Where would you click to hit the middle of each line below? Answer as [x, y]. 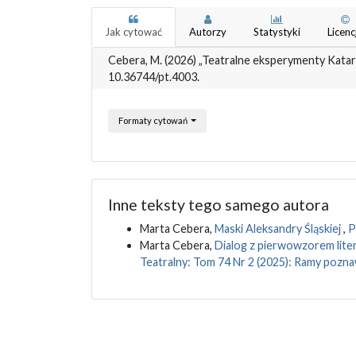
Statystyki [277, 32]
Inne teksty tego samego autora [218, 205]
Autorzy [207, 32]
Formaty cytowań [153, 121]
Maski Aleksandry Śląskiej [279, 229]
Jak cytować [133, 32]
